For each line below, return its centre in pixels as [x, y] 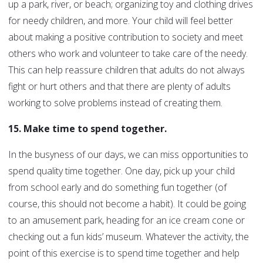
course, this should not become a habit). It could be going [127, 204]
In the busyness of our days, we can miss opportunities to [128, 155]
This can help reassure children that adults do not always [127, 70]
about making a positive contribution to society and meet [126, 37]
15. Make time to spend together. [87, 129]
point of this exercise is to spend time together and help [124, 253]
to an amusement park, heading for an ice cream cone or [127, 220]
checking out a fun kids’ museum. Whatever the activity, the [129, 237]
